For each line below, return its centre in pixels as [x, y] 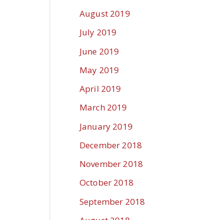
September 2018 [112, 201]
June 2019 [99, 51]
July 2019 [98, 32]
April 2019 [100, 89]
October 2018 [107, 183]
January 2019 [106, 126]
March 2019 [103, 108]
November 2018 [111, 164]
